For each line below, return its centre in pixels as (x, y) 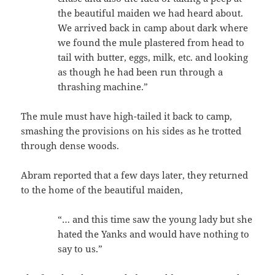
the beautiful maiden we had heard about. (151, 13)
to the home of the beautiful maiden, (102, 189)
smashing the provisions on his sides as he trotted (131, 130)
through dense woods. (70, 145)
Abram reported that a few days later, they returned (135, 175)
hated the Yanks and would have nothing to (154, 234)
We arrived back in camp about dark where (153, 27)
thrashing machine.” (103, 86)
